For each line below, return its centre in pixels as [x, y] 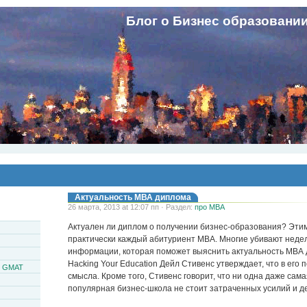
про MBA [210, 207]
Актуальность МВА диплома [133, 197]
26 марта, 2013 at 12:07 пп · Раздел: [131, 207]
